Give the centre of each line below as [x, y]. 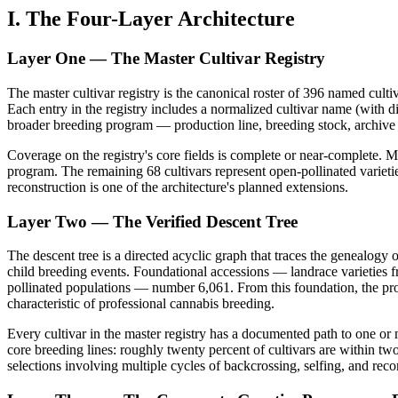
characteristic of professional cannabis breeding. [141, 304]
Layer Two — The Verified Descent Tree [152, 221]
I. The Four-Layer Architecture [151, 19]
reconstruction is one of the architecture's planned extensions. [178, 187]
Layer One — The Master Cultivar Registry [166, 59]
